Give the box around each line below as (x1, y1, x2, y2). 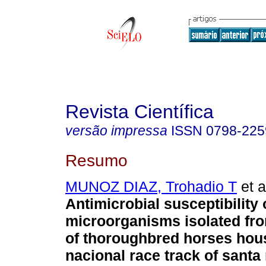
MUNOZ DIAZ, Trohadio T (65, 178, 237, 195)
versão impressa (65, 123, 167, 138)
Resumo (65, 150, 128, 170)
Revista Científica (65, 101, 214, 122)
